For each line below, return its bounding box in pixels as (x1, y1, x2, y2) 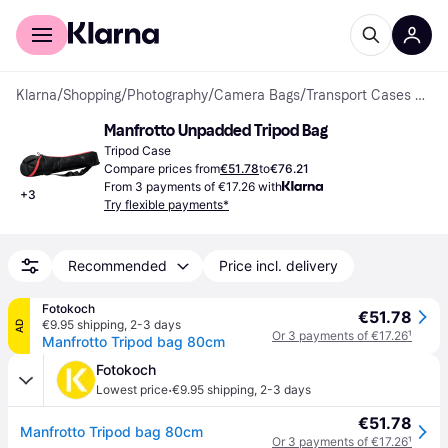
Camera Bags (214, 87, 300, 104)
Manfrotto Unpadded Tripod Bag (104, 121, 328, 140)
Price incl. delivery (219, 257, 338, 274)
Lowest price (96, 382, 168, 397)
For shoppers (16, 6, 98, 22)
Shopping (63, 87, 121, 104)
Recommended (68, 257, 167, 274)
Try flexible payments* (104, 197, 229, 212)
